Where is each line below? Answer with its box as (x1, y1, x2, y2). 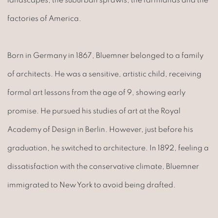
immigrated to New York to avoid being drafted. (7, 181, 176, 189)
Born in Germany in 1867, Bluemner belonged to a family (7, 51, 203, 59)
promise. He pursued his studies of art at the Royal (7, 107, 181, 115)
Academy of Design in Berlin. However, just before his (7, 125, 193, 133)
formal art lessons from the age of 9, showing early (7, 88, 185, 96)
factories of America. (7, 14, 81, 22)
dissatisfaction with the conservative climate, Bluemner (7, 162, 199, 170)
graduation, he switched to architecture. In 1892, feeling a (7, 144, 209, 152)
